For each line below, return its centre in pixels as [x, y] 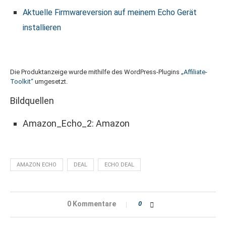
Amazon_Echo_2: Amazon [76, 124]
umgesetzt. [50, 82]
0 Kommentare [91, 204]
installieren [42, 28]
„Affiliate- [194, 72]
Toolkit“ [22, 82]
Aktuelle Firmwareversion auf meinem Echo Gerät [110, 13]
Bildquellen [32, 101]
